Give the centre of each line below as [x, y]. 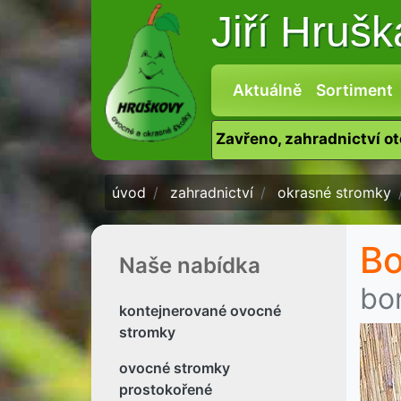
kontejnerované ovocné [200, 311]
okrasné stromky [334, 192]
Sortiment [354, 90]
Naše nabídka [190, 265]
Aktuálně [267, 90]
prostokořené [166, 389]
